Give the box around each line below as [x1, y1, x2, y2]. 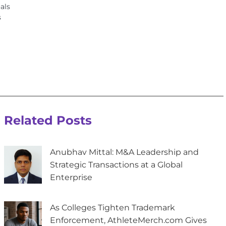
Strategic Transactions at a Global [50, 159, 183, 169]
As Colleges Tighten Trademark [50, 202, 176, 212]
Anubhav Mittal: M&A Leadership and [50, 147, 199, 157]
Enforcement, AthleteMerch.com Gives [50, 215, 207, 225]
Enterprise [50, 172, 93, 182]
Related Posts [4, 113, 92, 128]
